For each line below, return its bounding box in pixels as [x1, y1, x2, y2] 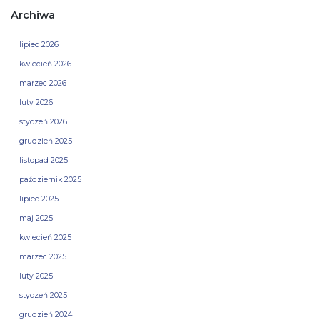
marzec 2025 [19, 252, 66, 262]
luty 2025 [19, 271, 53, 281]
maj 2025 [19, 214, 53, 224]
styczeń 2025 [19, 291, 67, 301]
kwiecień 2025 [19, 233, 71, 243]
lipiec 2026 [19, 40, 59, 50]
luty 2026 [19, 98, 53, 108]
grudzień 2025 [19, 136, 72, 146]
